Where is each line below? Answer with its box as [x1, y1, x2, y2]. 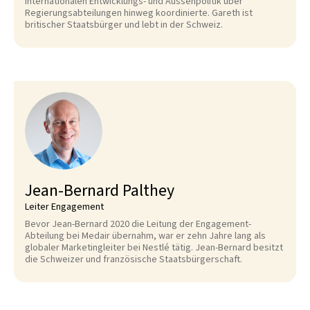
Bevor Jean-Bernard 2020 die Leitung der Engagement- [25, 217, 251, 231]
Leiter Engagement [25, 200, 104, 214]
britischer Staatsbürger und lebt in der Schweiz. [25, 18, 223, 32]
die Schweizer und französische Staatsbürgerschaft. [25, 253, 242, 266]
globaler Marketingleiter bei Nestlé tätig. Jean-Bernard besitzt [25, 241, 283, 255]
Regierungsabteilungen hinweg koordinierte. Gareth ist [25, 6, 253, 20]
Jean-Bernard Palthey [25, 179, 174, 203]
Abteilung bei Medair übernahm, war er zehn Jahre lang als [25, 229, 266, 243]
